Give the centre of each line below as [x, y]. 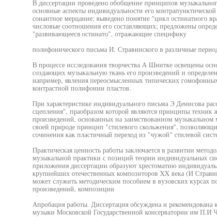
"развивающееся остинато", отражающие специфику [109, 34]
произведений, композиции [73, 189]
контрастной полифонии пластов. [82, 88]
